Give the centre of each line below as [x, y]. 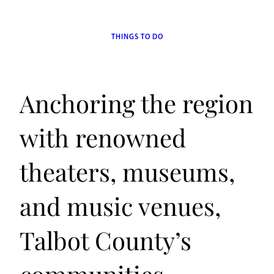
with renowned [103, 138]
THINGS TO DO [137, 37]
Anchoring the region [136, 103]
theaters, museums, [127, 172]
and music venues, [120, 206]
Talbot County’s [106, 240]
